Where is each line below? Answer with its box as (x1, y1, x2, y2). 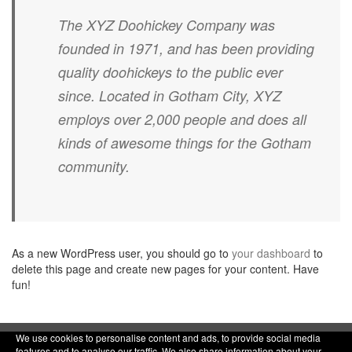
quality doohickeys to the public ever (58, 62, 283, 82)
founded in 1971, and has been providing (58, 38, 314, 58)
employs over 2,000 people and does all (58, 109, 306, 129)
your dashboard (232, 245, 310, 261)
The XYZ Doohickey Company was (58, 15, 275, 35)
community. (58, 156, 130, 176)
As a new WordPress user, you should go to (12, 245, 232, 261)
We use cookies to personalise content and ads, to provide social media (16, 331, 321, 344)
